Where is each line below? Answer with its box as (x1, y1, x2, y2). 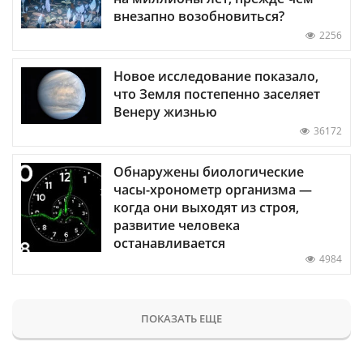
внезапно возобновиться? (113, 7, 284, 25)
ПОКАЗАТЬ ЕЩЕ (141, 311, 222, 327)
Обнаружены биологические (113, 163, 304, 181)
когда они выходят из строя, (113, 199, 299, 217)
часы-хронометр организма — (113, 181, 312, 199)
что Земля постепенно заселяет (113, 85, 320, 104)
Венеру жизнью (113, 103, 217, 122)
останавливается (113, 234, 225, 253)
